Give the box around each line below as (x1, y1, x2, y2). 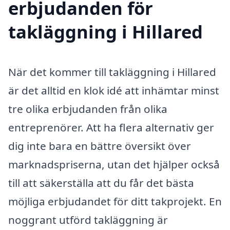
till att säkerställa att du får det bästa (8, 176, 194, 190)
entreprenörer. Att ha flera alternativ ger (8, 120, 214, 135)
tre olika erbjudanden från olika (8, 102, 167, 117)
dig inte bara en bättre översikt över (8, 139, 191, 154)
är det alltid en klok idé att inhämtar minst (8, 83, 219, 98)
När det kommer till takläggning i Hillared (8, 65, 216, 80)
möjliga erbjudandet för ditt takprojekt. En (8, 194, 222, 209)
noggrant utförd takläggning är (8, 213, 168, 227)
